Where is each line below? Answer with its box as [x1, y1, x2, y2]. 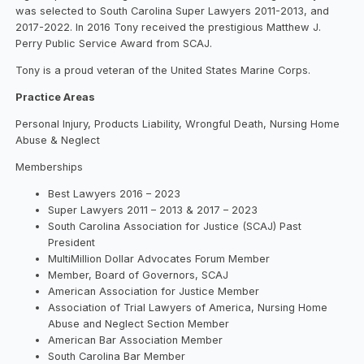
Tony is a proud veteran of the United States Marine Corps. [15, 63, 311, 76]
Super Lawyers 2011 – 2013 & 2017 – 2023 [48, 203, 258, 216]
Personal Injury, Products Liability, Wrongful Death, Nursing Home [15, 117, 340, 130]
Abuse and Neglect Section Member [48, 317, 230, 330]
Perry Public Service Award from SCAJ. [15, 37, 216, 50]
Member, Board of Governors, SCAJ [48, 268, 229, 281]
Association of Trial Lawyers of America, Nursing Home [48, 301, 328, 314]
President [48, 236, 96, 249]
